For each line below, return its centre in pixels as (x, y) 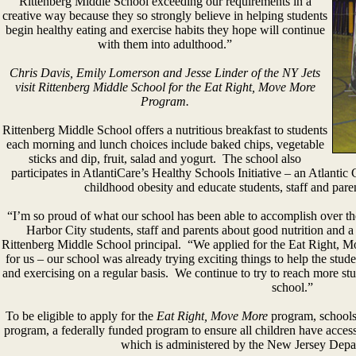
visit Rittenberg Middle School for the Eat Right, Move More (165, 87)
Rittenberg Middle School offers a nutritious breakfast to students (165, 130)
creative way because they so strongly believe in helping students (165, 16)
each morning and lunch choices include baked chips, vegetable (165, 145)
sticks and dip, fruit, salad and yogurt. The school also (165, 159)
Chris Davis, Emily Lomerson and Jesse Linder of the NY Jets (165, 73)
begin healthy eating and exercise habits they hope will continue (165, 30)
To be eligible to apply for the (81, 316)
